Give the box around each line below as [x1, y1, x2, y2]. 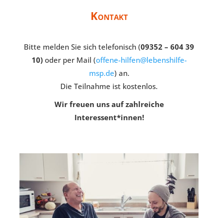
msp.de [89, 68, 114, 78]
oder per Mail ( [42, 55, 96, 65]
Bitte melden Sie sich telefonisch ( [24, 42, 141, 52]
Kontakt [90, 8, 128, 23]
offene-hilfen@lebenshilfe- [95, 55, 187, 65]
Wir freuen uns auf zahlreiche [54, 99, 164, 109]
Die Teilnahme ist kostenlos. [60, 81, 158, 91]
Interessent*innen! [74, 112, 144, 122]
